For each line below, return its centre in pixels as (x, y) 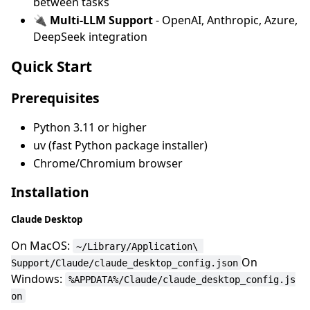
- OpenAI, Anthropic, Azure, (225, 20)
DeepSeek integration (90, 36)
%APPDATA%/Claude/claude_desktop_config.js (182, 279)
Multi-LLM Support (101, 20)
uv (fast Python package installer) (120, 145)
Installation (50, 192)
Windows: (38, 279)
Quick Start (52, 66)
